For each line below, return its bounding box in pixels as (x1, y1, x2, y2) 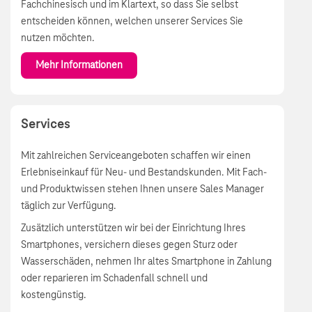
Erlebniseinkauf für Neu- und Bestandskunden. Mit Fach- (21, 167, 267, 179)
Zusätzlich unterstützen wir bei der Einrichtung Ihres (21, 223, 246, 235)
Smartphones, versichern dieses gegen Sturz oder (21, 240, 237, 251)
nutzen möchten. (21, 33, 95, 45)
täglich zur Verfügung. (21, 201, 116, 212)
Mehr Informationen (36, 60, 123, 72)
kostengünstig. (21, 290, 86, 302)
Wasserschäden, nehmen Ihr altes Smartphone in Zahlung (21, 256, 272, 268)
